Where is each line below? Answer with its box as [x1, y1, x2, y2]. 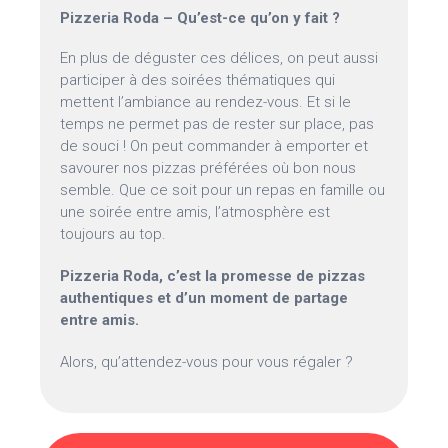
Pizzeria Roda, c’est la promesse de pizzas [60, 267, 366, 286]
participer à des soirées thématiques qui [60, 71, 336, 90]
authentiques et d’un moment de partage [60, 289, 349, 308]
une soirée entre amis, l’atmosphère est [60, 203, 331, 222]
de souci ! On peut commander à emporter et [60, 137, 369, 156]
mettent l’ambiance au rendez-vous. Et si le [60, 93, 352, 112]
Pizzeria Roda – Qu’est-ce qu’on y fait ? [60, 9, 341, 28]
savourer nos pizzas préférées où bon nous [60, 159, 357, 178]
